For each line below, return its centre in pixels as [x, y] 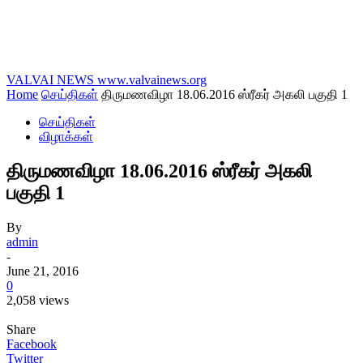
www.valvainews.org [152, 80]
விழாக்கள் [66, 137]
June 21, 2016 [43, 271]
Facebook [32, 344]
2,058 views [38, 300]
